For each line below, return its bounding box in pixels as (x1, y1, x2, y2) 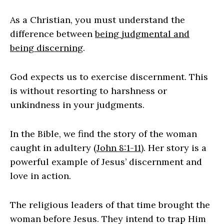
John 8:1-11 (96, 141, 141, 153)
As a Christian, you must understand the (10, 13, 185, 25)
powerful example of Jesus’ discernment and (10, 155, 202, 167)
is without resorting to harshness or (10, 84, 167, 96)
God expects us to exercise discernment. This (10, 70, 208, 82)
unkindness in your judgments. (10, 98, 144, 110)
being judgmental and (95, 27, 189, 39)
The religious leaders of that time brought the (10, 198, 210, 210)
